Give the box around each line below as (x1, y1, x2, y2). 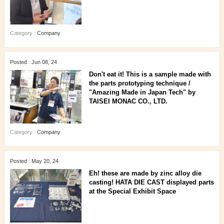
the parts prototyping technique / (89, 79, 190, 87)
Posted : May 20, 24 (10, 158, 58, 164)
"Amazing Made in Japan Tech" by (89, 88, 195, 96)
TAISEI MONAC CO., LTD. (89, 97, 167, 105)
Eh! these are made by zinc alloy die (89, 169, 201, 177)
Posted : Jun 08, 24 (10, 59, 57, 65)
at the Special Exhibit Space (89, 187, 176, 195)
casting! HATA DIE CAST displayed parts (89, 178, 214, 186)
